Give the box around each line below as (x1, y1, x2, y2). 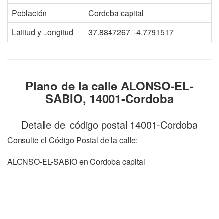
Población (12, 7, 47, 19)
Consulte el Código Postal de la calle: (7, 134, 138, 146)
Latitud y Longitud (12, 26, 73, 38)
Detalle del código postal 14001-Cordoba (22, 117, 197, 131)
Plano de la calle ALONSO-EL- (25, 77, 194, 94)
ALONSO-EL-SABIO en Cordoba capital (7, 156, 145, 167)
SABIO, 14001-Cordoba (45, 90, 174, 107)
